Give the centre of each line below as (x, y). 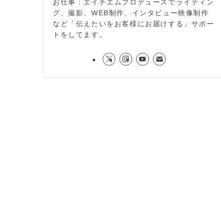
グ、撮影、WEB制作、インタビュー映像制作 (131, 13)
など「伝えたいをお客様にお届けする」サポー (134, 24)
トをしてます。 (80, 35)
